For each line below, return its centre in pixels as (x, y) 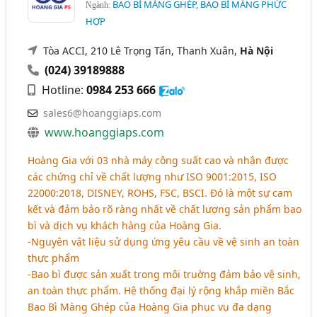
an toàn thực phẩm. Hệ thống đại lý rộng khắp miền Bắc (161, 291)
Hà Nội (257, 51)
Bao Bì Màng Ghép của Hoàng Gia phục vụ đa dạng (150, 307)
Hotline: (63, 90)
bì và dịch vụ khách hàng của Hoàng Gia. (125, 226)
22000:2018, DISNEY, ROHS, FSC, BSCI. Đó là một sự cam (160, 193)
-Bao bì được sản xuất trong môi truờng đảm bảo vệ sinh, (165, 275)
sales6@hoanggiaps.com (103, 113)
